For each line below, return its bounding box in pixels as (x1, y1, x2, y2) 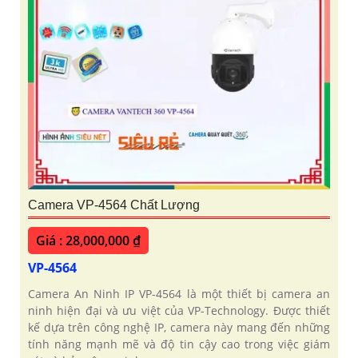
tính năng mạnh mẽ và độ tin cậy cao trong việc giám (28, 336, 330, 352)
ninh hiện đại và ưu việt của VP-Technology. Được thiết (28, 303, 330, 319)
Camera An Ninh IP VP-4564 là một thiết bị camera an (28, 286, 330, 302)
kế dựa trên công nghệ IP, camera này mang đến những (28, 320, 330, 336)
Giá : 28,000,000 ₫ (36, 232, 141, 250)
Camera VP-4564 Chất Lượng (28, 198, 200, 213)
